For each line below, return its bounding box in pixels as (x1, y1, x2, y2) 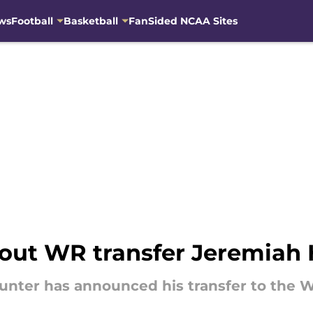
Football (10, 14, 53, 27)
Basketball (63, 14, 118, 27)
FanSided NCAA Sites (128, 14, 238, 27)
